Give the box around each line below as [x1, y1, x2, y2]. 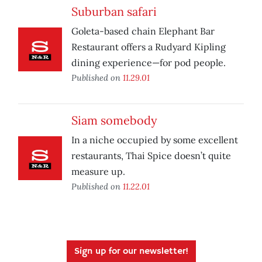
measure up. [71, 166, 125, 178]
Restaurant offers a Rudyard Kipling [71, 41, 226, 53]
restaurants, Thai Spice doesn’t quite [71, 150, 231, 162]
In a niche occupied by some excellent [71, 134, 238, 146]
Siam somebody [71, 113, 157, 128]
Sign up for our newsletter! [74, 246, 188, 258]
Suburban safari [71, 4, 157, 19]
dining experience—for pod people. [71, 57, 226, 69]
